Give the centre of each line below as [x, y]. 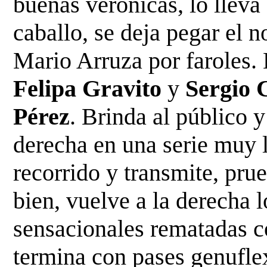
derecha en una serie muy [138, 144]
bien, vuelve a [83, 200]
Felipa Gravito [88, 88]
